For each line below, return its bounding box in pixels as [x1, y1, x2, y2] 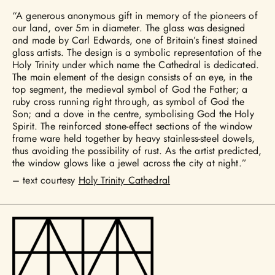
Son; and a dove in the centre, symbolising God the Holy [12, 107, 254, 122]
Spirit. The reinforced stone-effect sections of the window [12, 119, 253, 134]
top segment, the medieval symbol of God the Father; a [12, 82, 248, 97]
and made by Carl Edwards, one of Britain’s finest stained [12, 33, 258, 48]
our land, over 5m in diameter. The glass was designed [12, 21, 246, 36]
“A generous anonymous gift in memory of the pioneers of [12, 9, 258, 23]
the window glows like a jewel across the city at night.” [12, 156, 247, 171]
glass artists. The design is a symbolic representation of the [12, 45, 261, 60]
